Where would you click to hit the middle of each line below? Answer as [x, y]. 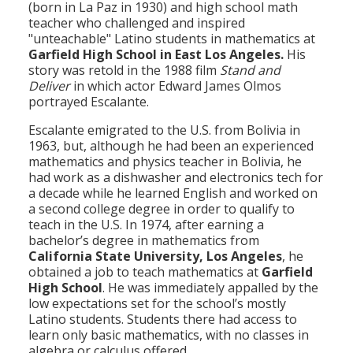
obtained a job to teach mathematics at [145, 272]
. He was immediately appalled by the [210, 288]
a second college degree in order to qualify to [162, 209]
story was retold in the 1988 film [124, 71]
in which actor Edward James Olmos [176, 86]
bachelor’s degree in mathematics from [144, 241]
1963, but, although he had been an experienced [171, 146]
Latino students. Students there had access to [163, 320]
